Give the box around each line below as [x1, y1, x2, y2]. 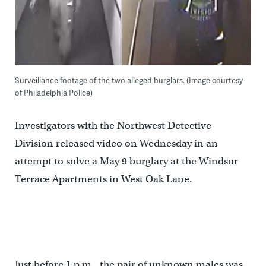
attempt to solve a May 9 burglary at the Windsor [14, 155, 238, 168]
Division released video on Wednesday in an [14, 137, 218, 150]
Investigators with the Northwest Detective [14, 119, 211, 132]
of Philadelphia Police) [14, 87, 93, 99]
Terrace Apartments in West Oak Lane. [14, 173, 192, 186]
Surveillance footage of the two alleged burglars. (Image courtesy [14, 75, 243, 86]
